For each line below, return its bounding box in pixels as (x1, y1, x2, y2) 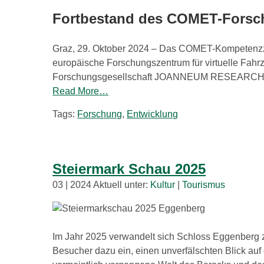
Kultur (150, 180, 176, 190)
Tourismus (182, 180, 226, 190)
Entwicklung (127, 109, 179, 120)
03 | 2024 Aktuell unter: (52, 180, 151, 190)
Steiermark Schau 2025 (52, 161, 206, 177)
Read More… (52, 86, 109, 97)
